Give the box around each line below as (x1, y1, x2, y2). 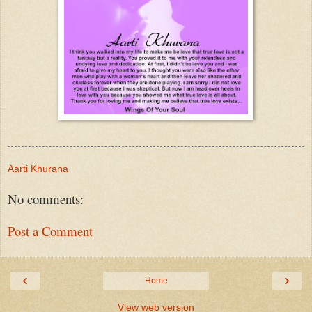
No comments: (8, 189, 84, 208)
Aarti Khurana (8, 162, 68, 174)
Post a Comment (8, 222, 93, 240)
